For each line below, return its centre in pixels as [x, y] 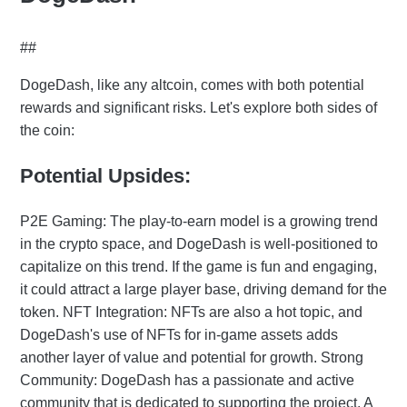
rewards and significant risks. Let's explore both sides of [199, 107]
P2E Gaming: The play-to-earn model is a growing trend [199, 221]
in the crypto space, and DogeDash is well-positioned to [199, 243]
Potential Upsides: [105, 175]
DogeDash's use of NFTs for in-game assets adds [179, 334]
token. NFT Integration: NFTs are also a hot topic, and [191, 312]
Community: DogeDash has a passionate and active [187, 380]
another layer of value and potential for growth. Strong [192, 357]
